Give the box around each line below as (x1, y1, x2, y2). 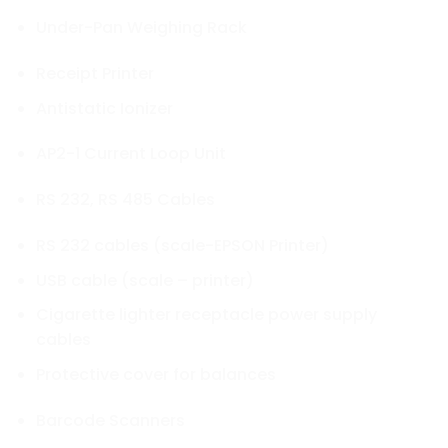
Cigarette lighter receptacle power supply (35, 303, 377, 327)
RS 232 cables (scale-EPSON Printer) (35, 233, 329, 257)
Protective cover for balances (35, 362, 276, 386)
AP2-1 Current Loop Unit (35, 142, 226, 166)
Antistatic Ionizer (35, 96, 173, 120)
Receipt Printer (35, 61, 154, 85)
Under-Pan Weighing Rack (35, 16, 247, 40)
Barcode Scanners (35, 408, 185, 432)
